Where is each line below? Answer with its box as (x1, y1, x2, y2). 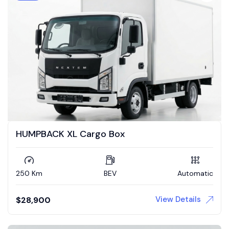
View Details (155, 194, 201, 204)
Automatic (177, 168, 213, 178)
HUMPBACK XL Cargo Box (16, 127, 125, 140)
